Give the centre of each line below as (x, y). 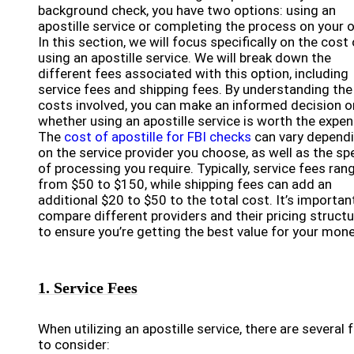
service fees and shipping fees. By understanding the (195, 89)
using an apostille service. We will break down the (185, 58)
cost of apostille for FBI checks (158, 137)
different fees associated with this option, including (193, 73)
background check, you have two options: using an (187, 10)
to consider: (74, 345)
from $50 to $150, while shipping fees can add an (185, 184)
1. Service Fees (88, 288)
